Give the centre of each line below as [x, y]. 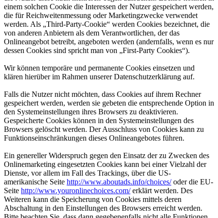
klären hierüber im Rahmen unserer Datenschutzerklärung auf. [99, 76]
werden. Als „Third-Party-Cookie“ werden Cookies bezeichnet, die [107, 24]
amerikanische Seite [35, 182]
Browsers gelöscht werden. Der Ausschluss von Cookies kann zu [104, 129]
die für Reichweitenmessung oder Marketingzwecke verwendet [101, 15]
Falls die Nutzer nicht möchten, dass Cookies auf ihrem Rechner [102, 94]
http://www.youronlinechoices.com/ [76, 190]
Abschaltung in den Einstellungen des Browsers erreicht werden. [103, 208]
